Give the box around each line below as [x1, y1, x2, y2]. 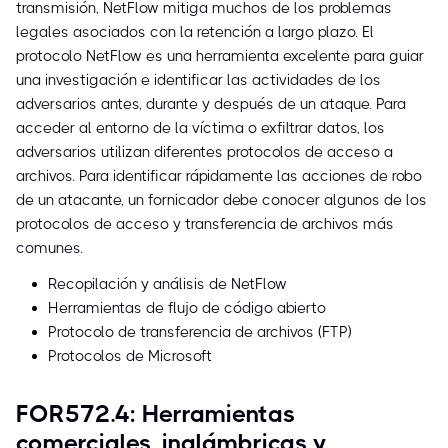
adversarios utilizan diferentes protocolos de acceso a [16, 143, 393, 162]
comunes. [16, 239, 83, 258]
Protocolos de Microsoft [48, 347, 212, 366]
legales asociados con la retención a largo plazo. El [16, 23, 374, 42]
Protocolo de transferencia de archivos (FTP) [48, 323, 352, 342]
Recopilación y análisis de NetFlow [48, 275, 287, 294]
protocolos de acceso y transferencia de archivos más [16, 215, 394, 234]
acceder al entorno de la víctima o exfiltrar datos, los [16, 119, 385, 138]
